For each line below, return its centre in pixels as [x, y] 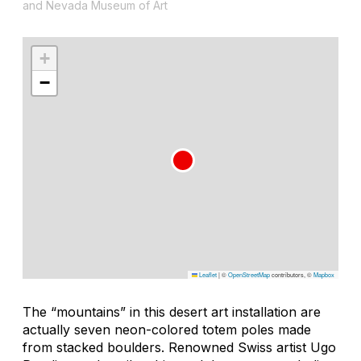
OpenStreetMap [249, 274]
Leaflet [207, 274]
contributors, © [292, 274]
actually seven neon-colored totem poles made [167, 329]
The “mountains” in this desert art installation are [172, 311]
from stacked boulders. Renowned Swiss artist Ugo [179, 347]
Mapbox [324, 274]
